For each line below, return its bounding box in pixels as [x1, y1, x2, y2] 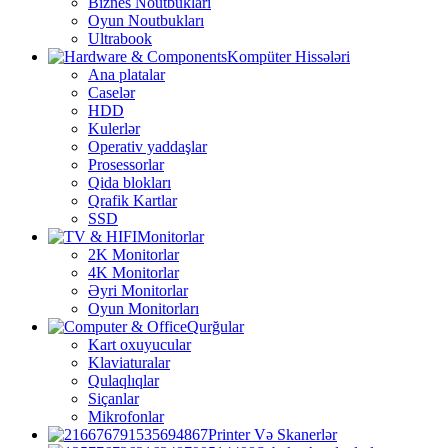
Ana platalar [88, 65, 165, 83]
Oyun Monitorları [88, 299, 199, 317]
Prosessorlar [88, 155, 164, 173]
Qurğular [187, 317, 244, 335]
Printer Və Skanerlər [208, 425, 337, 443]
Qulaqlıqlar [88, 371, 159, 389]
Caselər [88, 83, 135, 101]
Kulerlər [88, 119, 140, 137]
